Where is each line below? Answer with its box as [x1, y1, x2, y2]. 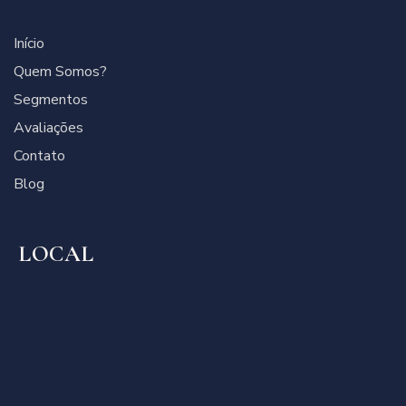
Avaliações [14, 118, 83, 139]
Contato [14, 146, 65, 167]
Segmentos [14, 90, 88, 111]
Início [14, 34, 44, 54]
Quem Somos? [14, 62, 107, 82]
